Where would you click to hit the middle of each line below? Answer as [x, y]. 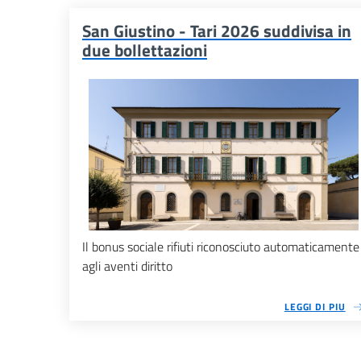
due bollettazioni [145, 50]
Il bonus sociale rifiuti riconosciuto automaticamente [221, 247]
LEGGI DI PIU [315, 307]
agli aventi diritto [127, 266]
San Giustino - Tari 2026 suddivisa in [217, 31]
